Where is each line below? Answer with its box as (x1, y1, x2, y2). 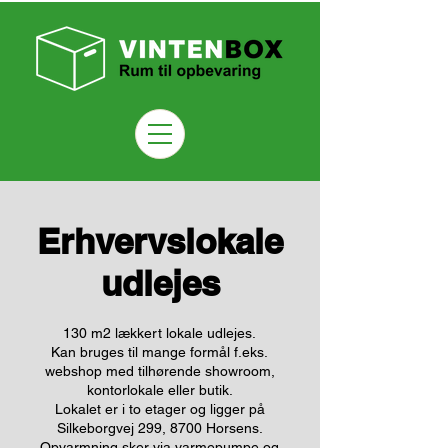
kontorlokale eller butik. (86, 382, 233, 398)
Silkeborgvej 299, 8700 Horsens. (56, 420, 263, 436)
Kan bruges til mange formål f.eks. (51, 344, 268, 360)
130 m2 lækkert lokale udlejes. (63, 325, 256, 341)
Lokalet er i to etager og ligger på (54, 401, 265, 417)
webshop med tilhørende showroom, (44, 363, 275, 379)
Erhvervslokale (37, 220, 283, 262)
